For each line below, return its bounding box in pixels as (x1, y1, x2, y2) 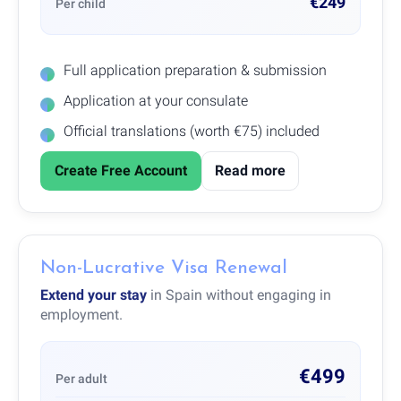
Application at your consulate (64, 91, 248, 109)
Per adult (55, 371, 107, 386)
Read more (215, 161, 286, 179)
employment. (40, 305, 123, 323)
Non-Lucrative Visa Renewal (40, 258, 287, 277)
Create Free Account (55, 161, 187, 179)
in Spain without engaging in (147, 286, 331, 303)
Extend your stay (40, 286, 147, 303)
